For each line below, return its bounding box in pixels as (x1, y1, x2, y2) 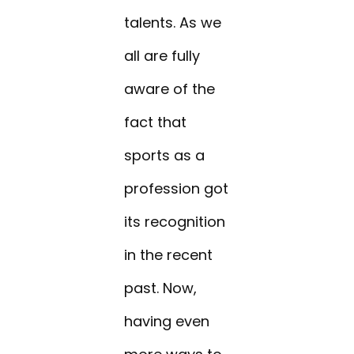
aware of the (124, 79, 216, 100)
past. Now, (124, 278, 198, 299)
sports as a (124, 145, 205, 166)
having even (124, 311, 210, 332)
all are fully (124, 46, 201, 66)
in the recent (124, 245, 213, 265)
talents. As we (124, 13, 222, 33)
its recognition (124, 212, 226, 232)
